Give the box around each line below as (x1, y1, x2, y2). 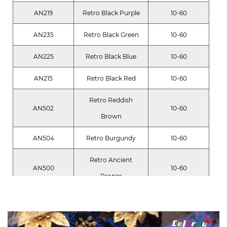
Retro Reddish (89, 96, 133, 104)
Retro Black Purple (82, 9, 140, 17)
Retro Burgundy (86, 134, 136, 142)
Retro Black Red (86, 74, 136, 83)
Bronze (100, 172, 122, 180)
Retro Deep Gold (86, 194, 136, 202)
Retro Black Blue (86, 53, 136, 61)
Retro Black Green (83, 31, 139, 39)
